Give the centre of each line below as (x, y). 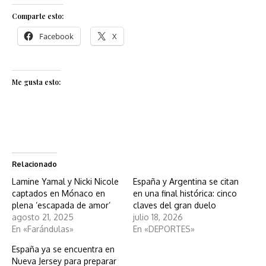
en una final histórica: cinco (185, 194)
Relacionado (34, 164)
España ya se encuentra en (63, 249)
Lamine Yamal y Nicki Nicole (65, 182)
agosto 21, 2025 (43, 217)
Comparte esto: (38, 16)
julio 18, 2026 (158, 217)
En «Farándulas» (43, 229)
